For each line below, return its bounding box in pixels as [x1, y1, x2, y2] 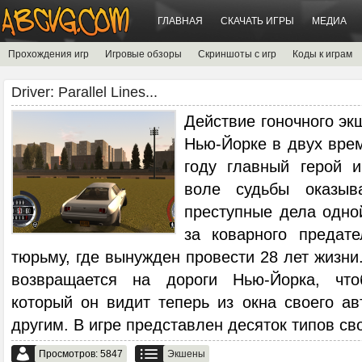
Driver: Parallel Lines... [11, 84, 158, 100]
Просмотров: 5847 [39, 348, 123, 360]
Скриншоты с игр [198, 48, 276, 60]
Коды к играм [293, 48, 352, 60]
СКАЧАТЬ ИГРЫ [221, 15, 294, 27]
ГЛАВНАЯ [158, 15, 203, 27]
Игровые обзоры [105, 48, 182, 60]
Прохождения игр [8, 48, 89, 60]
